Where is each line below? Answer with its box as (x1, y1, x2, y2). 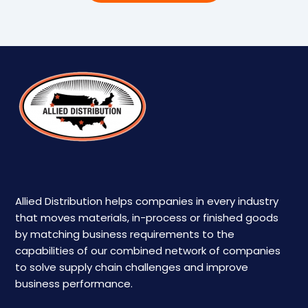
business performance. (15, 276, 133, 291)
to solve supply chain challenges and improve (15, 259, 249, 274)
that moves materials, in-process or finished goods (15, 210, 279, 225)
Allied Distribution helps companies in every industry (15, 193, 279, 208)
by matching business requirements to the (15, 226, 235, 241)
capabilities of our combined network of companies (15, 243, 281, 258)
